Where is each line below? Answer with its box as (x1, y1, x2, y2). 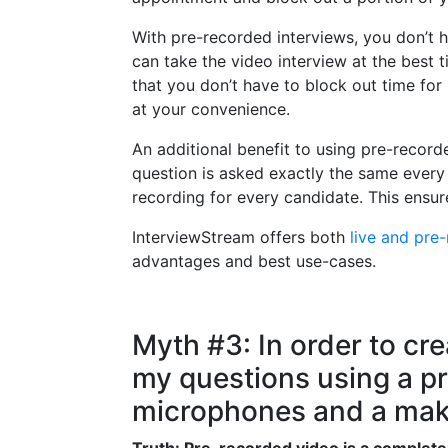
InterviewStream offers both (132, 226, 350, 247)
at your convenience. (132, 98, 290, 119)
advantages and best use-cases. (132, 250, 376, 271)
